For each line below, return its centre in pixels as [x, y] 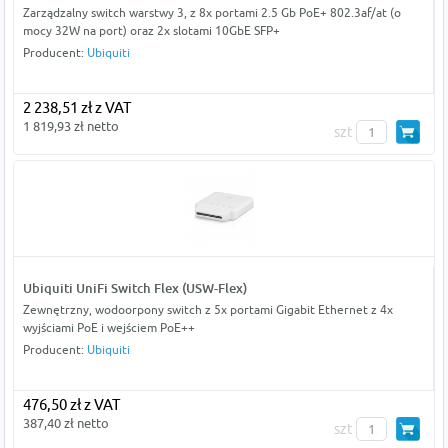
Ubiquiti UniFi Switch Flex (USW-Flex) [134, 288]
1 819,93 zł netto [70, 126]
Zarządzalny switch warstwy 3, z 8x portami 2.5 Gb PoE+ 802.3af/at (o [211, 13]
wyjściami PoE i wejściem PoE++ [108, 328]
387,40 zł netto [65, 423]
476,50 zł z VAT [71, 405]
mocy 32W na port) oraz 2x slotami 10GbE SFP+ [151, 31]
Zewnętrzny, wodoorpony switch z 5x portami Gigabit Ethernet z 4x [207, 310]
